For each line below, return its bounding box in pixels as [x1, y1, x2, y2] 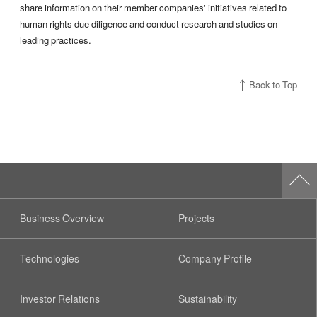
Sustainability [178, 291, 238, 306]
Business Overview [19, 210, 104, 226]
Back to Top [249, 78, 297, 92]
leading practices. [20, 33, 91, 47]
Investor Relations [19, 291, 100, 306]
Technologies [19, 250, 79, 266]
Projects [178, 210, 215, 226]
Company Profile [178, 250, 253, 266]
